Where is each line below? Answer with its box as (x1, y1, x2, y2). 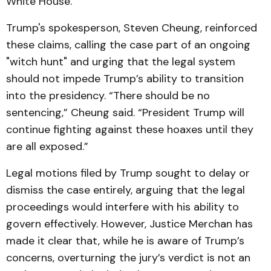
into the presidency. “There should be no (6, 88, 210, 103)
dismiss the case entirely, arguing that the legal (6, 183, 245, 197)
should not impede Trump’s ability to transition (6, 71, 244, 86)
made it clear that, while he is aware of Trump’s (6, 233, 244, 248)
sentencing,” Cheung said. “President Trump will (6, 105, 244, 120)
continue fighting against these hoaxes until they (6, 122, 253, 137)
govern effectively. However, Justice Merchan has (6, 217, 253, 231)
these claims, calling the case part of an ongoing (6, 38, 250, 52)
